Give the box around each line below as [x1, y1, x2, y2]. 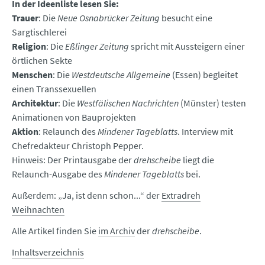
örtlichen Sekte [12, 54, 72, 67]
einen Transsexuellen [12, 83, 96, 95]
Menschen [12, 69, 53, 81]
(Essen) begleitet [170, 69, 238, 81]
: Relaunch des [38, 125, 98, 138]
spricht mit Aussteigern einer [129, 40, 245, 53]
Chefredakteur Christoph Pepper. [12, 140, 144, 152]
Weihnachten [12, 203, 64, 216]
